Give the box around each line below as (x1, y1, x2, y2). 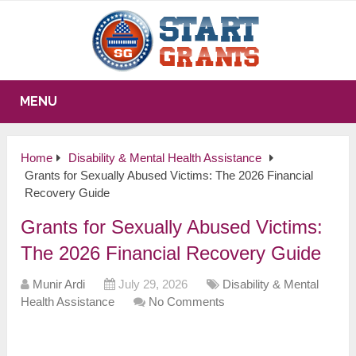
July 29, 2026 (118, 277, 188, 292)
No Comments (149, 295, 226, 309)
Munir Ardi (33, 277, 86, 292)
